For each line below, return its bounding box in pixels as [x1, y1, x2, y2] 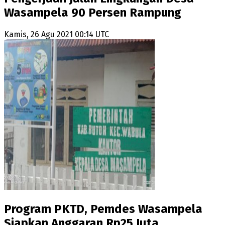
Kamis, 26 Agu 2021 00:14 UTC [4, 30, 109, 40]
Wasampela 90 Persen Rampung [4, 6, 181, 20]
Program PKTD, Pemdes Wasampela [4, 201, 202, 216]
